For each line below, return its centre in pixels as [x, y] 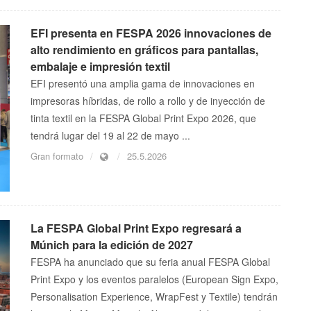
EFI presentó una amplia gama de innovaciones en [143, 84]
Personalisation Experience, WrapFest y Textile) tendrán [154, 297]
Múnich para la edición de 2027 [112, 245]
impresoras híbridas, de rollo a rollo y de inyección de [148, 101]
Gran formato [57, 156]
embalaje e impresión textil [100, 67]
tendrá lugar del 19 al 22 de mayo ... [110, 136]
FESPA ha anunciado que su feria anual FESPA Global [150, 262]
